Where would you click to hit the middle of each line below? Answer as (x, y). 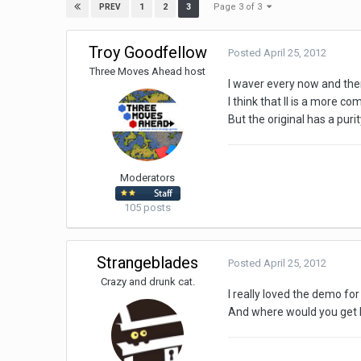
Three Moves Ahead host (148, 72)
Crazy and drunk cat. (147, 282)
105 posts (148, 207)
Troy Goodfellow (147, 53)
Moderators (148, 178)
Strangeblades (148, 263)
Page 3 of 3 (241, 7)
